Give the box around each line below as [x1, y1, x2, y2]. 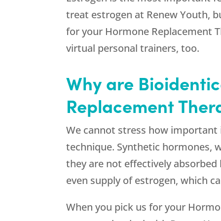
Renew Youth [147, 8, 208, 22]
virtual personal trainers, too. [66, 41, 200, 55]
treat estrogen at [66, 8, 147, 22]
